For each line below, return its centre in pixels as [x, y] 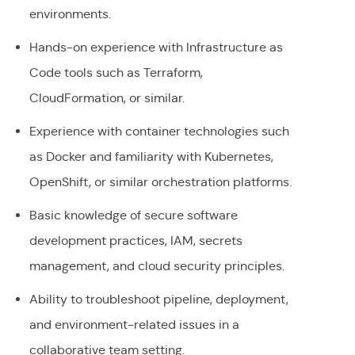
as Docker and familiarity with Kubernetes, [151, 157]
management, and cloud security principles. [157, 266]
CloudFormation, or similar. [107, 98]
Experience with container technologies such [159, 132]
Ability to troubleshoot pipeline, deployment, [158, 300]
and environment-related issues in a [134, 325]
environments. [70, 14]
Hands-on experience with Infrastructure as [156, 48]
